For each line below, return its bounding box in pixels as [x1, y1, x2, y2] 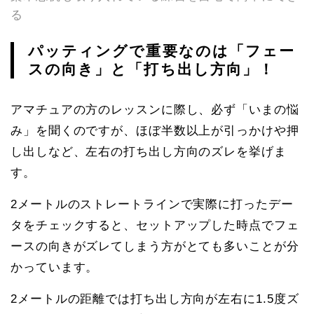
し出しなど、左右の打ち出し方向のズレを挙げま [11, 145, 287, 158]
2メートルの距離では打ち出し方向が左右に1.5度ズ [11, 292, 299, 306]
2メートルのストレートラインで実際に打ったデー [11, 198, 294, 211]
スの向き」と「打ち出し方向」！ [28, 61, 275, 77]
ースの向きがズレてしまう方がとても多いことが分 [11, 240, 299, 253]
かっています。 [11, 261, 99, 274]
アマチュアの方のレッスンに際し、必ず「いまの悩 [11, 103, 299, 116]
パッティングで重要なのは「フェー [28, 43, 295, 59]
